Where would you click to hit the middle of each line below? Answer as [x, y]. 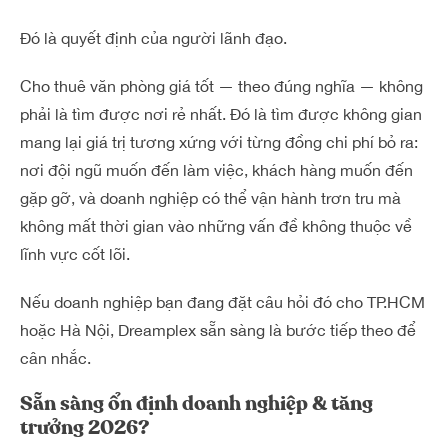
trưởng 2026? [84, 427]
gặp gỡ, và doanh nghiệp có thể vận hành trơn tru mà [210, 197]
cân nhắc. [55, 357]
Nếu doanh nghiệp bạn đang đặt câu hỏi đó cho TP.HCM [222, 301]
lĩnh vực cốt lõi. [75, 253]
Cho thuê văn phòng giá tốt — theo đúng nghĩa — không [221, 85]
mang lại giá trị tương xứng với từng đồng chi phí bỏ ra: [219, 141]
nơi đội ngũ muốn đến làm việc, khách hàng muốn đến [216, 169]
